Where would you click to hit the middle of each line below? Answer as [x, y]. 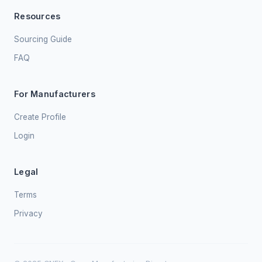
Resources [37, 16]
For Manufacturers [55, 94]
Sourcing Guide [43, 39]
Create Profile [40, 117]
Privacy [28, 213]
